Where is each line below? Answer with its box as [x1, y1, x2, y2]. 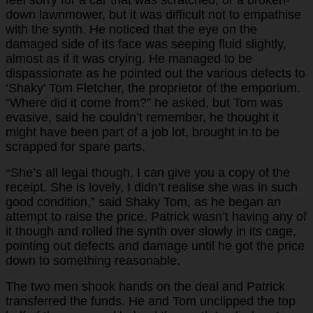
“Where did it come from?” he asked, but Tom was [6, 95, 283, 110]
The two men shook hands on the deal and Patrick [6, 279, 285, 293]
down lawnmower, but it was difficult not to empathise [6, 7, 301, 22]
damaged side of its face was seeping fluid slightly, [6, 36, 286, 51]
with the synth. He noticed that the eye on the [6, 22, 257, 36]
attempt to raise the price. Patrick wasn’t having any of [6, 209, 307, 224]
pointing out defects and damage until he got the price [6, 238, 305, 253]
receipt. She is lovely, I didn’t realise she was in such [6, 180, 298, 194]
